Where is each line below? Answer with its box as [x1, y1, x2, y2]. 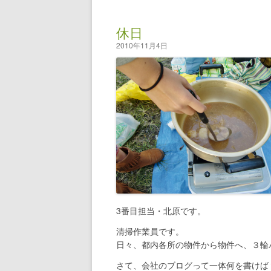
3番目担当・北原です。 [116, 204, 206, 217]
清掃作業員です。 [116, 225, 184, 238]
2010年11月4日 [116, 40, 168, 51]
